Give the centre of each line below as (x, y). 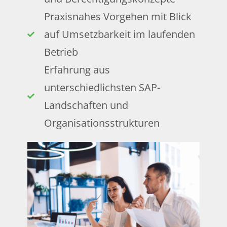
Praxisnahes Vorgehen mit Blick (118, 17)
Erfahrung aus (77, 70)
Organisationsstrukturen (102, 123)
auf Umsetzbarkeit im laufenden (119, 34)
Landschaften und (86, 105)
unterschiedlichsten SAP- (102, 88)
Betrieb (61, 52)
